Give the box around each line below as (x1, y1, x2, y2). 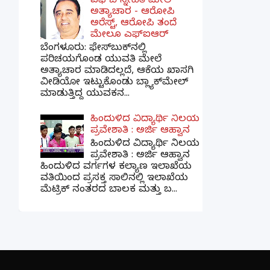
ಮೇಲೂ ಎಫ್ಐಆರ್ (90, 29, 169, 43)
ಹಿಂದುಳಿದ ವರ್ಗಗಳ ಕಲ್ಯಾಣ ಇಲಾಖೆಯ (40, 160, 192, 174)
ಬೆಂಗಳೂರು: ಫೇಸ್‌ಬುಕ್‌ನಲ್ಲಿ (40, 42, 146, 56)
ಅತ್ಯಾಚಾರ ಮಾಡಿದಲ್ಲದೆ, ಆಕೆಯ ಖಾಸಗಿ (40, 65, 193, 79)
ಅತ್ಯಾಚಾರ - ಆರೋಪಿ (90, 6, 175, 20)
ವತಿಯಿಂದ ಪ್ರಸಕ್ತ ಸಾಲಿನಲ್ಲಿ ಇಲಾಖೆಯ (40, 172, 188, 186)
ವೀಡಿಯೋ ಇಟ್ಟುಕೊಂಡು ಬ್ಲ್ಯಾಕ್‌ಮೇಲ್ (40, 77, 188, 90)
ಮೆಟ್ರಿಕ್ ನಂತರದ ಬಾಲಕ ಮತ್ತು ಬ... (40, 183, 177, 197)
